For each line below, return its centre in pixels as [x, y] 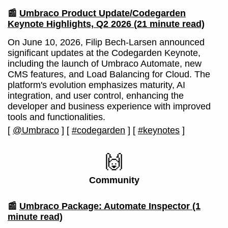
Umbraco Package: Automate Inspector [105, 206]
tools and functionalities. [56, 117]
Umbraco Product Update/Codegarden [103, 13]
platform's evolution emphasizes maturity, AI [96, 85]
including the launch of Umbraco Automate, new [105, 64]
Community [114, 180]
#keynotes [159, 130]
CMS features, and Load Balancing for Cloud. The [109, 74]
